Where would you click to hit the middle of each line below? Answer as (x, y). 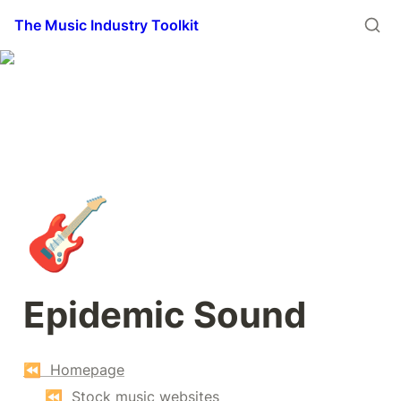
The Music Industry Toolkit (107, 25)
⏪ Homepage (74, 370)
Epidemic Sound (165, 315)
